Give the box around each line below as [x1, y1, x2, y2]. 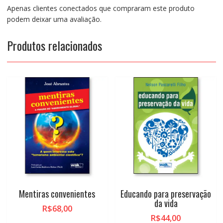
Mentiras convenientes [19, 187, 96, 201]
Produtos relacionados [6, 36, 102, 55]
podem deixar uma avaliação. [6, 14, 102, 24]
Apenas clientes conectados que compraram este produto [6, 3, 195, 13]
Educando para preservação [120, 187, 212, 201]
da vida [154, 197, 178, 210]
